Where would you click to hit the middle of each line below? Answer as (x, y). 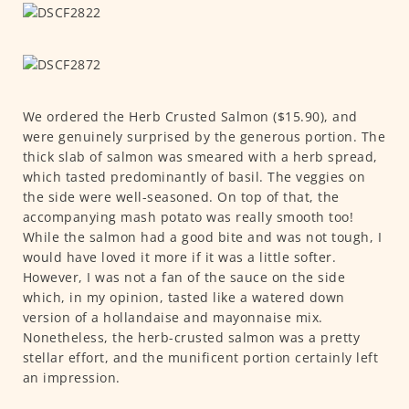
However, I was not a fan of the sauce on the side (184, 277)
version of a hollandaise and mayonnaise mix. (173, 317)
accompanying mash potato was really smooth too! (188, 216)
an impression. (73, 377)
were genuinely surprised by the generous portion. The (204, 136)
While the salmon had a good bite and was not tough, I (202, 236)
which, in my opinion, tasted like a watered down (184, 297)
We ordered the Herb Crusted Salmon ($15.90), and (190, 116)
